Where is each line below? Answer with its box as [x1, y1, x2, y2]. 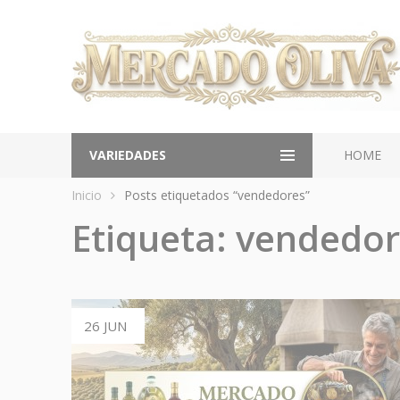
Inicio [71, 187, 102, 204]
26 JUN [83, 317, 127, 335]
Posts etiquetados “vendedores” [123, 187, 310, 204]
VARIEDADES [88, 146, 166, 163]
